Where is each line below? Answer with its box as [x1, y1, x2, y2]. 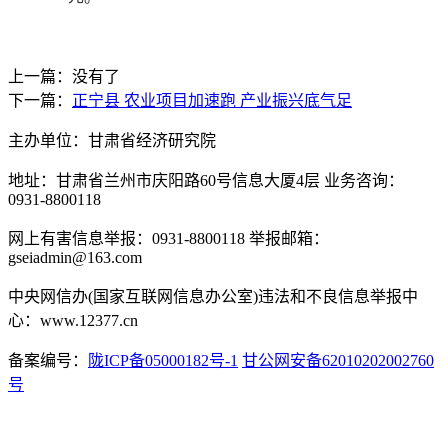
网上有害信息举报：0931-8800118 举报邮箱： [8, 229, 329, 247]
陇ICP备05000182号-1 [88, 351, 238, 369]
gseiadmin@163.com [8, 248, 142, 266]
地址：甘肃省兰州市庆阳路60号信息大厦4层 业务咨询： [8, 171, 404, 189]
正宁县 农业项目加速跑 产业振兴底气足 [72, 91, 352, 109]
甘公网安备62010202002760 [242, 351, 434, 369]
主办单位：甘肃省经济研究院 [8, 131, 216, 149]
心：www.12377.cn [8, 311, 138, 329]
